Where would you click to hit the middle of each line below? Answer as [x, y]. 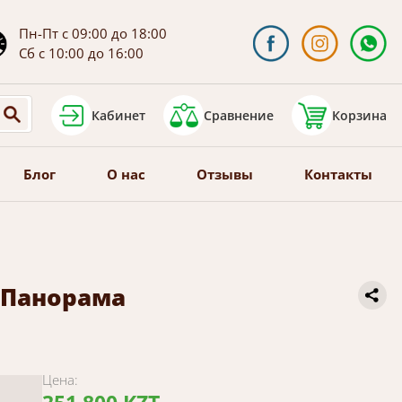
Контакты [338, 174]
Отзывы [224, 174]
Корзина [359, 115]
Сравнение [238, 115]
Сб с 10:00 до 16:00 [81, 53]
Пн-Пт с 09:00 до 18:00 [92, 33]
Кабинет [118, 115]
